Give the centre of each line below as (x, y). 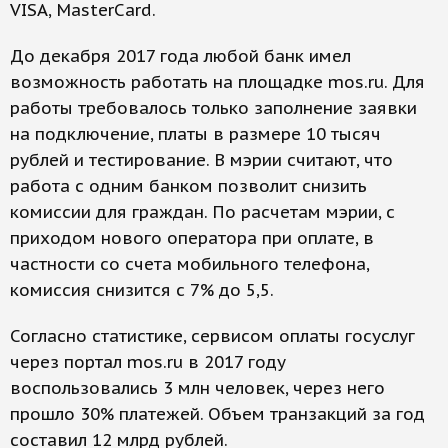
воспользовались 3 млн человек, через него (197, 388)
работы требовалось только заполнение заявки (213, 108)
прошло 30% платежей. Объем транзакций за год (217, 414)
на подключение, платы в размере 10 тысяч (195, 134)
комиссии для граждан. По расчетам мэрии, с (202, 212)
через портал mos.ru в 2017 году (148, 362)
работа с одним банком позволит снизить (188, 186)
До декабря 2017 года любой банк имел (180, 56)
